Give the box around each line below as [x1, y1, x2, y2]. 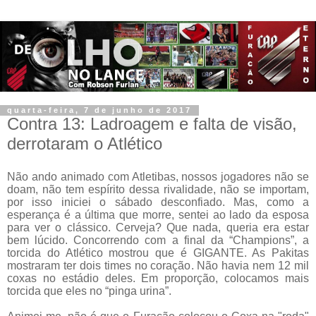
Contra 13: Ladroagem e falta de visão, [7, 114, 297, 134]
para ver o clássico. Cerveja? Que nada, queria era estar [7, 221, 309, 234]
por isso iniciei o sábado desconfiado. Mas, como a [7, 196, 309, 209]
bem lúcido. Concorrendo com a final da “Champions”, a [7, 234, 309, 247]
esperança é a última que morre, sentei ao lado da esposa [7, 209, 309, 221]
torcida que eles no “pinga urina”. [7, 285, 171, 298]
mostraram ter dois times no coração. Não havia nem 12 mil [7, 260, 309, 272]
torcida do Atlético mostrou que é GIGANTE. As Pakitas [7, 247, 309, 260]
